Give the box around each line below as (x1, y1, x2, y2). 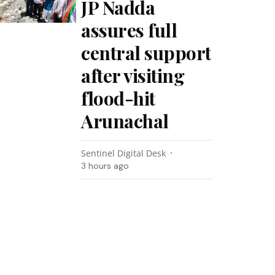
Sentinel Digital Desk (81, 147, 166, 159)
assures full (81, 18, 177, 42)
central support (81, 41, 211, 65)
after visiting (81, 63, 185, 88)
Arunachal (81, 109, 169, 133)
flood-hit (81, 86, 155, 110)
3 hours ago (81, 160, 130, 171)
